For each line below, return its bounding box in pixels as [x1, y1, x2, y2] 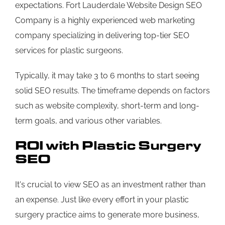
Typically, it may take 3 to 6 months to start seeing [15, 70, 199, 80]
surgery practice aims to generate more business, [15, 209, 199, 219]
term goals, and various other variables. [15, 116, 162, 126]
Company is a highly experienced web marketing [15, 15, 195, 25]
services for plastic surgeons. [15, 45, 123, 55]
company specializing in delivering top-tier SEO [15, 30, 189, 40]
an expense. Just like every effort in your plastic [15, 194, 189, 204]
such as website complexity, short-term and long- [15, 100, 199, 110]
